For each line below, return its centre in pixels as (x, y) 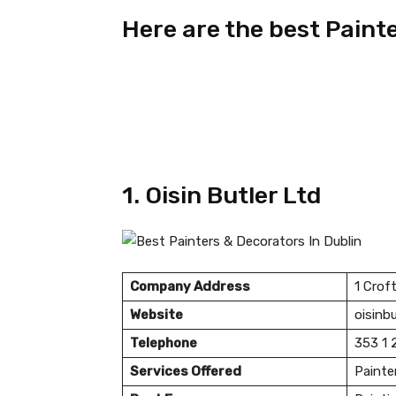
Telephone (164, 343)
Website (156, 315)
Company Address (190, 287)
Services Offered (186, 372)
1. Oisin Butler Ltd (221, 196)
